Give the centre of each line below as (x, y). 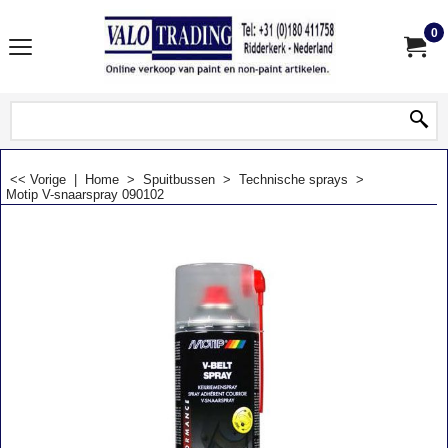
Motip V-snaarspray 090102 (85, 194)
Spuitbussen (179, 179)
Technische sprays (293, 179)
